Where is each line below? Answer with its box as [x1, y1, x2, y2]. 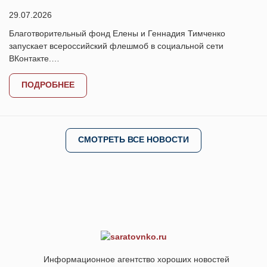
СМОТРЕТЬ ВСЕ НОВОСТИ [78, 135, 189, 144]
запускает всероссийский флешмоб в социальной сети [9, 41, 223, 51]
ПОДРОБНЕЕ [21, 80, 74, 89]
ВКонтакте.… [9, 54, 60, 63]
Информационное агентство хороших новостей [44, 254, 229, 264]
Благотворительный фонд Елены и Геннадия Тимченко [9, 29, 225, 38]
